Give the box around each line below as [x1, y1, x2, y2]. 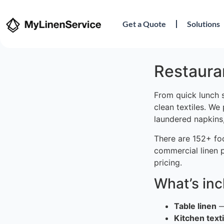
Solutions [187, 19, 220, 29]
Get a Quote [122, 19, 166, 29]
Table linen [174, 201, 216, 211]
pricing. [154, 157, 182, 167]
